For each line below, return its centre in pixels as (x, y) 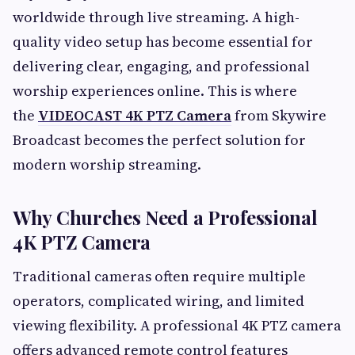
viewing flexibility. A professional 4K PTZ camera (177, 325)
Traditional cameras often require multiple (159, 276)
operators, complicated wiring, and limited (158, 300)
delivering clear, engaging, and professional (161, 66)
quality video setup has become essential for (163, 41)
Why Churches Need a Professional (165, 217)
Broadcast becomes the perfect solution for (159, 139)
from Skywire (279, 115)
